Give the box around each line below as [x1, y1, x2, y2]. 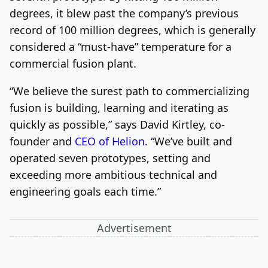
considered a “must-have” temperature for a [10, 39, 232, 54]
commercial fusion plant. [10, 56, 136, 71]
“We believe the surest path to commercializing [10, 83, 249, 98]
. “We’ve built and [145, 133, 232, 148]
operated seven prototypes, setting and [10, 150, 211, 165]
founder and [10, 133, 75, 148]
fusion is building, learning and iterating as [10, 100, 229, 115]
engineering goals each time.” [10, 184, 161, 199]
